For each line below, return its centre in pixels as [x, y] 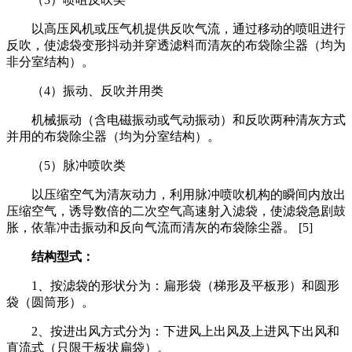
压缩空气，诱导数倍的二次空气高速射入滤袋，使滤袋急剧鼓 [176, 211]
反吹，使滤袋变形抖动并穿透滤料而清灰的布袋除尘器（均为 [176, 45]
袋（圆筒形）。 [50, 302]
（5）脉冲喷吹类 [66, 165]
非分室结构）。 [50, 61]
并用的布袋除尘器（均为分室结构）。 [113, 136]
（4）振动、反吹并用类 [85, 90]
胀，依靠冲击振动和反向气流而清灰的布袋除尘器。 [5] [159, 227]
